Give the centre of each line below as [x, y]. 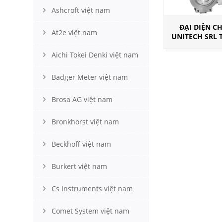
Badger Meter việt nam [90, 77]
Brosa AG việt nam [82, 99]
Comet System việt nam [90, 211]
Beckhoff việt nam [81, 144]
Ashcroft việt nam [81, 10]
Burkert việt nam [79, 166]
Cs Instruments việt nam [92, 189]
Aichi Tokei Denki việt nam [95, 55]
